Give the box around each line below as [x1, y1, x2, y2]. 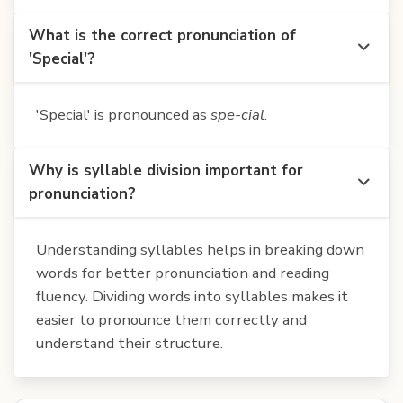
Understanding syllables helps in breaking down [36, 238, 364, 260]
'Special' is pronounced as [36, 103, 210, 125]
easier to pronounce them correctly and [36, 309, 307, 330]
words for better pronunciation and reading [36, 262, 329, 283]
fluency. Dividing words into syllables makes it [36, 285, 348, 307]
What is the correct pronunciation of [29, 24, 296, 46]
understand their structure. [36, 332, 223, 354]
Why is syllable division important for [29, 159, 303, 181]
